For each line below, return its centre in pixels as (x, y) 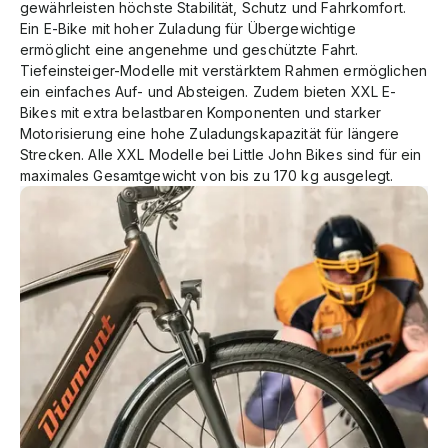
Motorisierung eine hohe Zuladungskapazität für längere (210, 133)
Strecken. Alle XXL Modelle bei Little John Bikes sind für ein (221, 154)
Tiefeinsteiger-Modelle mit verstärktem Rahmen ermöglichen (223, 70)
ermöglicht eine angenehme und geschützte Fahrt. (189, 49)
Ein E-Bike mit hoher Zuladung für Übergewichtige (188, 28)
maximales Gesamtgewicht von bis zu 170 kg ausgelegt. (207, 175)
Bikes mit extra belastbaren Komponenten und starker (201, 112)
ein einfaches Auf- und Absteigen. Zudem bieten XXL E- (208, 91)
